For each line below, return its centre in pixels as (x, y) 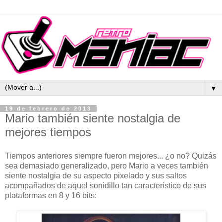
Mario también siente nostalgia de (93, 118)
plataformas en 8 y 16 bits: (51, 195)
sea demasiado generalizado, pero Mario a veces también (107, 166)
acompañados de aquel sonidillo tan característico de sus (106, 185)
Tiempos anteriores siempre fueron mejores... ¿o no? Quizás (111, 156)
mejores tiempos (48, 132)
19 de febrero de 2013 (48, 108)
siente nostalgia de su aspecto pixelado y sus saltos (96, 175)
